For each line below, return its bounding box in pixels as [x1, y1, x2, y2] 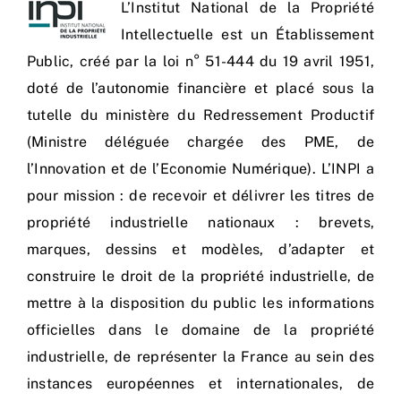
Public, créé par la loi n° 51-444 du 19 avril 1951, [27, 53, 374, 71]
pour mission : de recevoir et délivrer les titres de [27, 187, 374, 205]
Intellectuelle [121, 26, 214, 44]
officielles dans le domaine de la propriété [27, 321, 374, 339]
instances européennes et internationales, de [27, 375, 374, 393]
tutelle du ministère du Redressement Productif [27, 107, 374, 124]
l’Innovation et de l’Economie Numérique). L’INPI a [27, 160, 374, 178]
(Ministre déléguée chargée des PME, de [27, 133, 374, 151]
